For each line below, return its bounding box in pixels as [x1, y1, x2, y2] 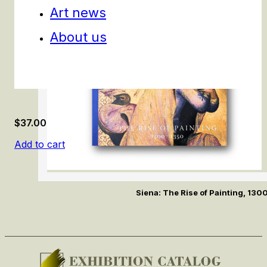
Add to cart [14, 138, 65, 151]
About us [50, 29, 107, 45]
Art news [50, 4, 106, 20]
